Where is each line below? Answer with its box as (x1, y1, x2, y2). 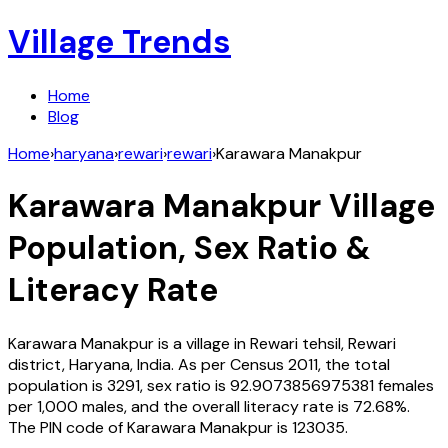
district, (8, 353, 69, 375)
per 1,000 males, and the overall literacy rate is (8, 395, 349, 417)
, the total (318, 353, 390, 375)
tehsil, (298, 332, 348, 354)
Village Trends (8, 21, 231, 64)
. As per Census (171, 353, 284, 375)
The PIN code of (8, 416, 127, 438)
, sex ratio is (140, 374, 230, 396)
